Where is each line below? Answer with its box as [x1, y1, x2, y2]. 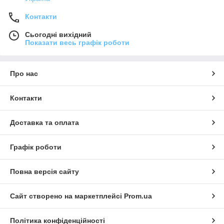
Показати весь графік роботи [25, 38, 129, 47]
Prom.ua [124, 192, 152, 200]
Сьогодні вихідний [25, 30, 91, 39]
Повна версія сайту [10, 167, 79, 176]
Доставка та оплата [10, 118, 79, 127]
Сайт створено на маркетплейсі [10, 192, 124, 200]
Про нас [10, 69, 38, 78]
